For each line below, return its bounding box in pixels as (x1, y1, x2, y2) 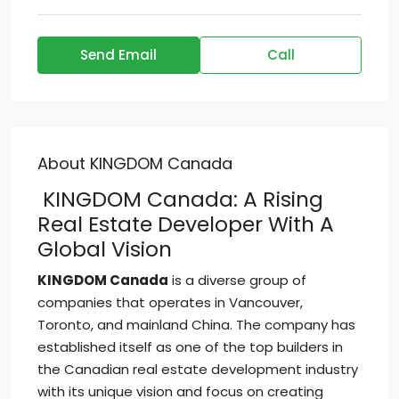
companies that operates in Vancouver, (37, 293, 303, 312)
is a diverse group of (168, 271, 306, 289)
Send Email (80, 45, 157, 64)
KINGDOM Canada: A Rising (37, 184, 323, 214)
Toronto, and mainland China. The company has (37, 315, 355, 334)
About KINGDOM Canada (37, 152, 232, 175)
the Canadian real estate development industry (37, 360, 358, 379)
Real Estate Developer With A (37, 209, 334, 239)
